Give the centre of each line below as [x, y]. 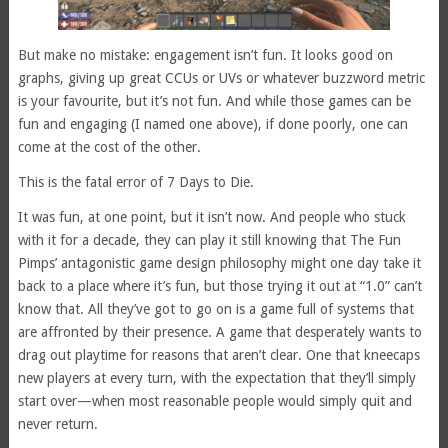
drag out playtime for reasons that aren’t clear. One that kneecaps [218, 355]
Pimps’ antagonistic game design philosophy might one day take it [219, 263]
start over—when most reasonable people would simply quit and [214, 401]
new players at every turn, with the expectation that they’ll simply [216, 378]
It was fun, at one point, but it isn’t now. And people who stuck [211, 217]
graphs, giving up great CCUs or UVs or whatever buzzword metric [221, 78]
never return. [57, 424]
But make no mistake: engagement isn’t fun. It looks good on [205, 55]
